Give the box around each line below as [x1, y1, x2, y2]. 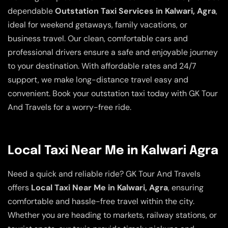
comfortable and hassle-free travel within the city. [8, 195, 194, 207]
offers [8, 182, 31, 193]
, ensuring [168, 182, 204, 193]
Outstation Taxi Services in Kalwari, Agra [55, 6, 216, 17]
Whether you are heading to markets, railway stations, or [8, 209, 217, 220]
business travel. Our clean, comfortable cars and [8, 33, 188, 44]
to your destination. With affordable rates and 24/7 [8, 61, 196, 72]
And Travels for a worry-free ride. [8, 102, 131, 113]
